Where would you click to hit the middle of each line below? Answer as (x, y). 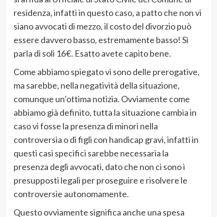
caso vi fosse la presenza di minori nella (85, 126)
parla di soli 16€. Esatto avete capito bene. (92, 53)
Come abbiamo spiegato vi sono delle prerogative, (106, 71)
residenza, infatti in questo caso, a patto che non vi (107, 12)
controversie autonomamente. (71, 194)
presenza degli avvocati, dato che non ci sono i (99, 166)
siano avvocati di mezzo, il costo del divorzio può (102, 26)
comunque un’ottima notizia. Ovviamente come (101, 99)
